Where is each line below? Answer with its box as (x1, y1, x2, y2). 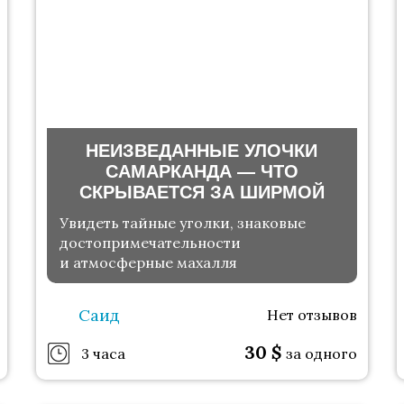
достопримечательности (59, 234, 241, 252)
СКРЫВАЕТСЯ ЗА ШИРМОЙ (78, 181, 325, 202)
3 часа (80, 344, 125, 363)
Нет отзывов (267, 306, 358, 325)
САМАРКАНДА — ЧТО (105, 161, 298, 181)
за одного (286, 344, 358, 363)
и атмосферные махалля (59, 253, 237, 272)
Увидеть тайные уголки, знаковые (59, 214, 306, 233)
